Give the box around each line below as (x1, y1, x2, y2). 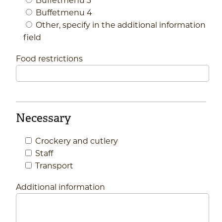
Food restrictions (16, 53, 83, 63)
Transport (35, 160, 73, 171)
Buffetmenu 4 (36, 6, 92, 17)
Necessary (16, 111, 71, 126)
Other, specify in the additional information (36, 19, 206, 30)
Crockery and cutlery (35, 135, 118, 146)
